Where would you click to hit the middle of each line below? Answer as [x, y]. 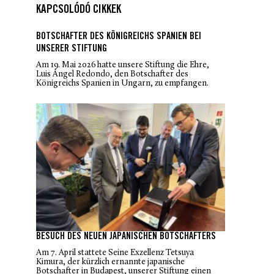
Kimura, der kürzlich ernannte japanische [110, 262]
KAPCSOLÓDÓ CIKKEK [79, 10]
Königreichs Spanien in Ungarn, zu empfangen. [122, 83]
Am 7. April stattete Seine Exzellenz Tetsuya [115, 253]
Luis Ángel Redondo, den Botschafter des [112, 74]
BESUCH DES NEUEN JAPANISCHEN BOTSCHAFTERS [126, 237]
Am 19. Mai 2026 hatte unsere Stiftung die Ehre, [123, 65]
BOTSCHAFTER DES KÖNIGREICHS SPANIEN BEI [119, 37]
